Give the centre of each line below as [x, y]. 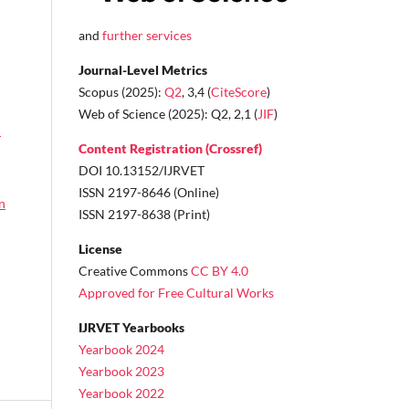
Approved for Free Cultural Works [176, 292]
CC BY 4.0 [220, 270]
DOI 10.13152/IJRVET [142, 170]
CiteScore [239, 91]
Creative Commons [135, 270]
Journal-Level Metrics [143, 69]
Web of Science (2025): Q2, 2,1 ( [168, 113]
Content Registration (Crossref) [170, 148]
